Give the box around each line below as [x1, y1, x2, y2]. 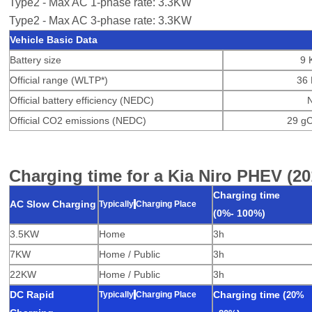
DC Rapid [10, 289, 55, 301]
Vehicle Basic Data [10, 34, 98, 46]
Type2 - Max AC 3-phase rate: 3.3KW [9, 15, 192, 26]
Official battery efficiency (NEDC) [10, 95, 155, 107]
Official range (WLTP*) [10, 75, 109, 86]
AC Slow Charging [10, 198, 97, 210]
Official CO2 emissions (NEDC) [10, 115, 147, 127]
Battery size [10, 54, 62, 66]
